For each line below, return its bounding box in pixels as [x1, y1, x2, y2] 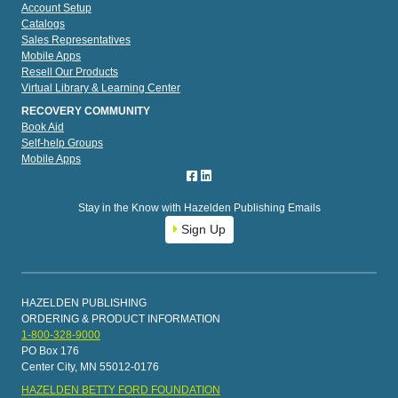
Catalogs [21, 18, 65, 31]
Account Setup [21, 2, 92, 15]
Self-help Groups [21, 137, 103, 150]
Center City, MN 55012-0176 [21, 361, 159, 374]
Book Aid [21, 121, 64, 134]
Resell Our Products [21, 66, 118, 79]
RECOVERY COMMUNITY [21, 105, 150, 118]
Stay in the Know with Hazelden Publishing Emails [77, 202, 321, 215]
